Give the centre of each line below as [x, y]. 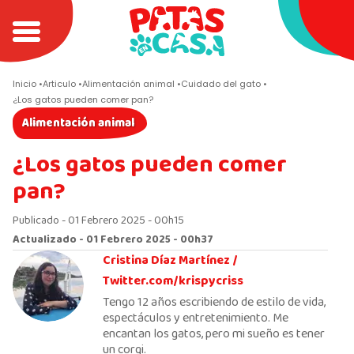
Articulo [59, 84]
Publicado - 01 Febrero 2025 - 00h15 [98, 221]
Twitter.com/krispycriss [173, 281]
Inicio [24, 84]
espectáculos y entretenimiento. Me [196, 318]
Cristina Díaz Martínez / [170, 261]
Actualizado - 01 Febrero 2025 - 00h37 [113, 240]
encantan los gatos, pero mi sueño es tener [214, 334]
